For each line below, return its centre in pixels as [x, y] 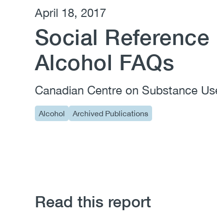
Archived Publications [110, 113]
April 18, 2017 [70, 13]
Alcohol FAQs [105, 62]
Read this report [93, 201]
